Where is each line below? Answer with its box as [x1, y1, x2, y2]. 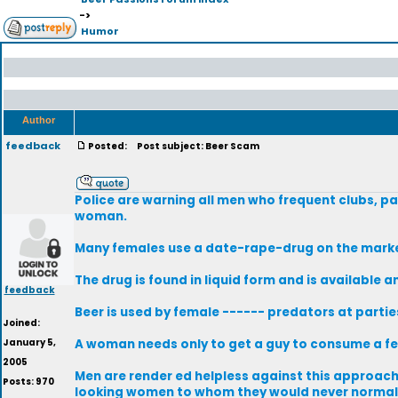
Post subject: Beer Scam [131, 139, 259, 153]
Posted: [88, 139, 129, 153]
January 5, [3, 336, 56, 349]
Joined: [3, 316, 40, 330]
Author [22, 115, 55, 125]
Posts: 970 [3, 375, 54, 388]
